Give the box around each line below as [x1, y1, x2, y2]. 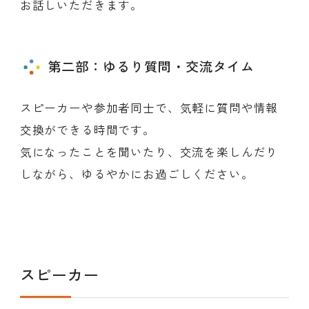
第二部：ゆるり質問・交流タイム [48, 56, 255, 76]
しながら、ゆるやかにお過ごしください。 [19, 165, 254, 182]
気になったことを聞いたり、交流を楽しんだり [19, 143, 279, 160]
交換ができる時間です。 [19, 121, 155, 138]
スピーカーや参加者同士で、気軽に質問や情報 [19, 99, 279, 116]
